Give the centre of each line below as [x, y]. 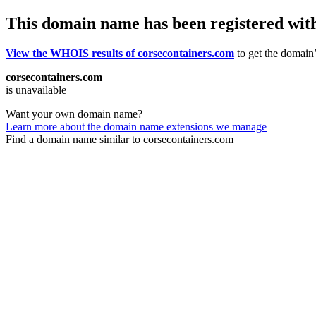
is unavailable [36, 90]
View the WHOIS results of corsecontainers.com [120, 53]
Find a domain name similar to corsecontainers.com [120, 139]
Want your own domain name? [74, 114]
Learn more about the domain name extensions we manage [136, 126]
